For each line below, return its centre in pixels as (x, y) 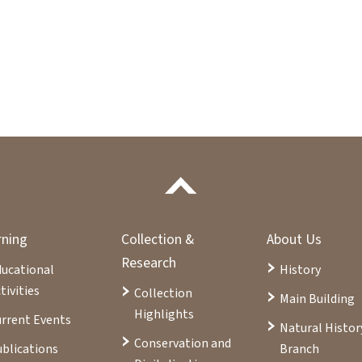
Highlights (164, 314)
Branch (300, 349)
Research (148, 263)
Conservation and (182, 343)
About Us (295, 239)
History (301, 269)
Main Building (318, 299)
